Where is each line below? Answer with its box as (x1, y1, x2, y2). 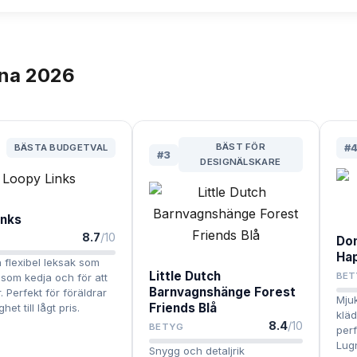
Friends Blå (149, 300, 218, 316)
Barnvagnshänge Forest (149, 284, 296, 300)
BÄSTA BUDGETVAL (14, 142, 108, 154)
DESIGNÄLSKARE (200, 156, 281, 168)
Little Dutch (149, 269, 222, 284)
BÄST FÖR (215, 141, 266, 153)
